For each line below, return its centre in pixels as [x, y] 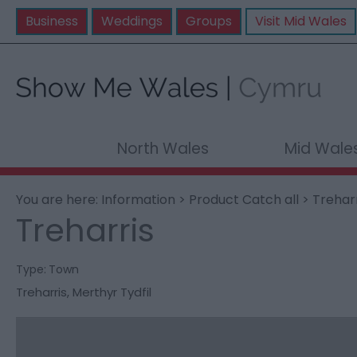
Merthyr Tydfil [112, 292]
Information [138, 200]
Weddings [132, 21]
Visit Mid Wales [301, 21]
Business [52, 21]
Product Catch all [244, 200]
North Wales [163, 149]
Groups [209, 21]
